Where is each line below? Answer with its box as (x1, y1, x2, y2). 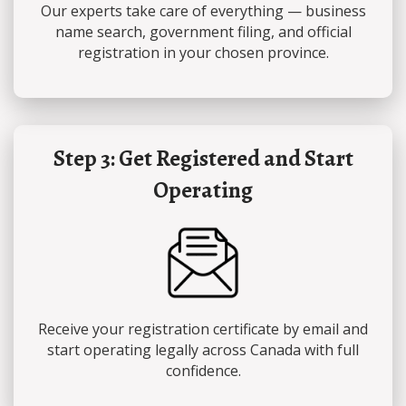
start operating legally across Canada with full (47, 339, 359, 360)
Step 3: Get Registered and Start (53, 142, 353, 174)
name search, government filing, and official (54, 21, 352, 42)
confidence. (165, 360, 241, 381)
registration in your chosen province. (77, 42, 329, 63)
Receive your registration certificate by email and (38, 318, 368, 339)
